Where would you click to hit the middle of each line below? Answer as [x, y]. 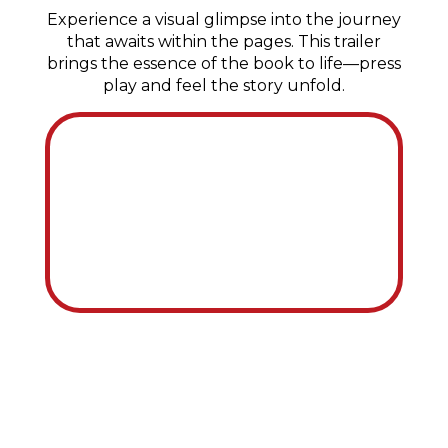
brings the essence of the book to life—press [224, 63]
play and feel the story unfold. [224, 85]
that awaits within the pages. [182, 41]
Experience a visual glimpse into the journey [224, 19]
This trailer [339, 41]
